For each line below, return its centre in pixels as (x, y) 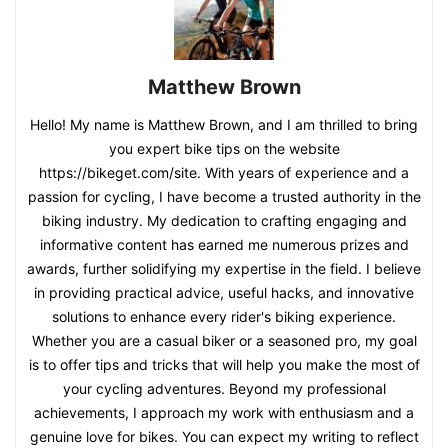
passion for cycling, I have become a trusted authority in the (224, 196)
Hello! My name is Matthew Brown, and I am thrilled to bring (224, 124)
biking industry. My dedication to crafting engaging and (224, 220)
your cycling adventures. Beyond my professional (224, 388)
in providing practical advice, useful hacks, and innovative (224, 292)
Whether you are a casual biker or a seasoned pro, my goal (224, 340)
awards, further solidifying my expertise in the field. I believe (224, 268)
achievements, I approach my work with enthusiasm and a (224, 412)
